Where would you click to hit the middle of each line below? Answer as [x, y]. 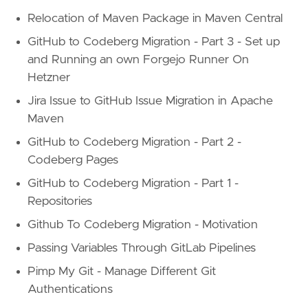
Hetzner [49, 78]
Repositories [60, 202]
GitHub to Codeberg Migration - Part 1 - [133, 184]
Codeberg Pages [73, 161]
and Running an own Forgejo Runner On [138, 60]
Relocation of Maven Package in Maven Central [155, 19]
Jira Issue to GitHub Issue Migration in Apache [150, 101]
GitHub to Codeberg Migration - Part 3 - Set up [154, 42]
